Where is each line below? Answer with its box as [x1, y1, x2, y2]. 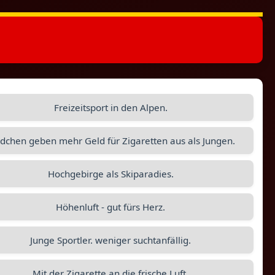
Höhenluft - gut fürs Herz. [56, 201, 166, 213]
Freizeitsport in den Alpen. [53, 101, 168, 114]
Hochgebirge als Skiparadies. [47, 168, 174, 180]
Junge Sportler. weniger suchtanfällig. [30, 234, 192, 246]
